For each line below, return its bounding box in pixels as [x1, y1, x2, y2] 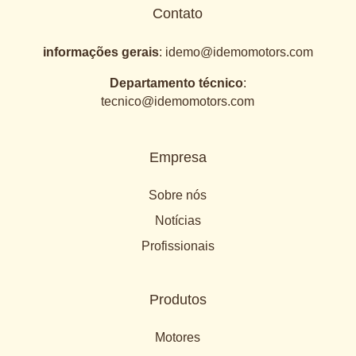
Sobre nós [149, 188, 207, 203]
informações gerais [42, 45, 159, 60]
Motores [155, 331, 201, 345]
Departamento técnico [109, 76, 243, 91]
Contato [153, 6, 203, 22]
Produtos [149, 292, 207, 308]
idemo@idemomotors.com [164, 45, 313, 60]
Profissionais [141, 239, 215, 253]
